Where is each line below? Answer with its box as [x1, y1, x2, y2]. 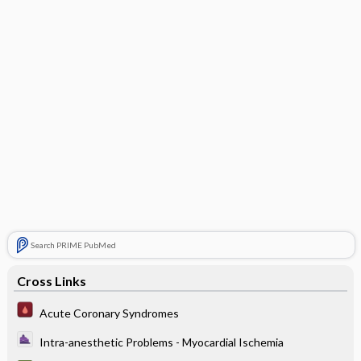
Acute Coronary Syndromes [39, 305, 179, 320]
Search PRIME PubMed [30, 239, 116, 250]
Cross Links [16, 272, 86, 288]
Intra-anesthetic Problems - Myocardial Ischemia [39, 335, 284, 350]
